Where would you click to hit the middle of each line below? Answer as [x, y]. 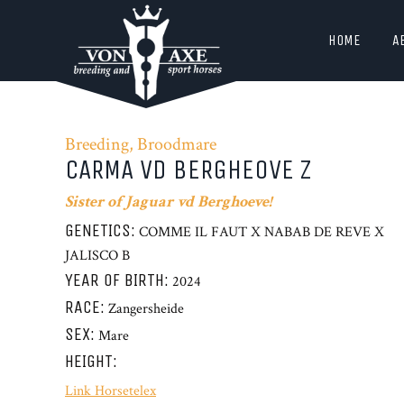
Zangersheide [146, 309]
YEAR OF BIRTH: [117, 280]
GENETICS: [100, 230]
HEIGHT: [91, 361]
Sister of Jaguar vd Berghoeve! [168, 202]
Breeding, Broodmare [141, 144]
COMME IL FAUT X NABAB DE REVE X [262, 232]
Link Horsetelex [110, 391]
